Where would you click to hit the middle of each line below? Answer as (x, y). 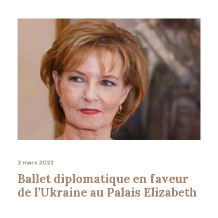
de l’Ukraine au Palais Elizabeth (107, 192)
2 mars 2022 (36, 162)
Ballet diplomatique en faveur (103, 179)
